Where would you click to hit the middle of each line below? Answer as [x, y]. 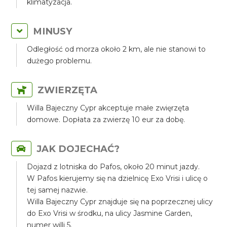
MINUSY [53, 31]
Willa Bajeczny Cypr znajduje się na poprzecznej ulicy [120, 202]
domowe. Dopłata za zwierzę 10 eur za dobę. [106, 120]
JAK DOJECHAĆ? [78, 149]
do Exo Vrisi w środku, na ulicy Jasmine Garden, [110, 213]
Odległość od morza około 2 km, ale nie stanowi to [117, 49]
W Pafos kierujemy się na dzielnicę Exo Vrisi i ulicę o [118, 178]
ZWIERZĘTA [68, 90]
